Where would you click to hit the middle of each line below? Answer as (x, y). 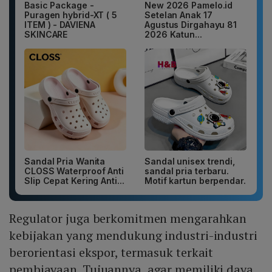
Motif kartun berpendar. (195, 181)
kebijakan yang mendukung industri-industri (133, 236)
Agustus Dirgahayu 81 (191, 25)
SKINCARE (46, 35)
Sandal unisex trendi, (190, 161)
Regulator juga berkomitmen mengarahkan (128, 219)
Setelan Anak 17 (178, 15)
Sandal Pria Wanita (65, 161)
